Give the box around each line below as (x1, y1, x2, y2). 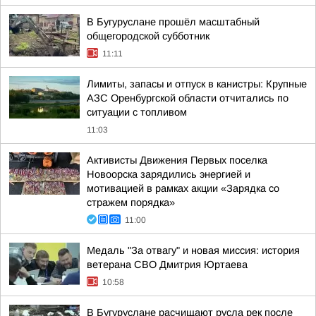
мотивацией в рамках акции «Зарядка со (87, 183, 279, 194)
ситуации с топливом (87, 107, 187, 118)
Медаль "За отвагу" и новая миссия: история (87, 245, 300, 256)
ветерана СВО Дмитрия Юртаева (87, 259, 248, 270)
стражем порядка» (87, 197, 175, 208)
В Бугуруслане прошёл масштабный (87, 16, 260, 28)
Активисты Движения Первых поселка (87, 154, 267, 166)
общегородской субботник (87, 30, 209, 42)
